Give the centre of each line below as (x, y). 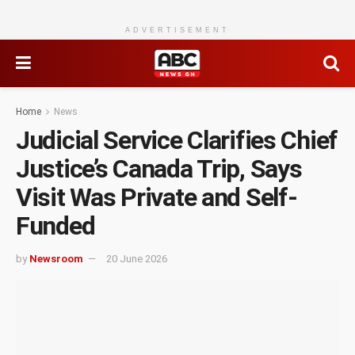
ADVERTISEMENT (177, 30)
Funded (55, 226)
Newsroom (56, 258)
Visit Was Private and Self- (157, 197)
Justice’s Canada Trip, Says (159, 169)
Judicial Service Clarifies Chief (177, 140)
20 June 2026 (137, 258)
